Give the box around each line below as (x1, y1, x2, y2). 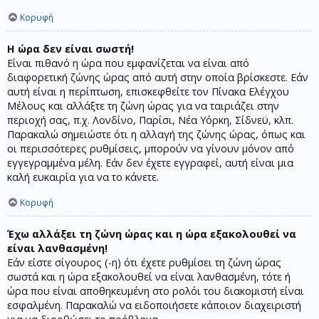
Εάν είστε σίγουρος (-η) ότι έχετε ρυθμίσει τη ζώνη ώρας (7, 256, 281, 270)
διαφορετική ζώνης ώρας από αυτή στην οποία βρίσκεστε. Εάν (7, 70, 308, 85)
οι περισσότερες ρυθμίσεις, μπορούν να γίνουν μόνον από (7, 142, 294, 156)
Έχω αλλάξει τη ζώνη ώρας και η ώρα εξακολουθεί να (7, 227, 296, 241)
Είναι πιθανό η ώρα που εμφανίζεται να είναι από (7, 56, 249, 70)
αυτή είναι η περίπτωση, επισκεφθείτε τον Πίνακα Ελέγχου (7, 85, 289, 99)
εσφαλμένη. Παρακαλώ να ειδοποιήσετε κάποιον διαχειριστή (7, 298, 301, 313)
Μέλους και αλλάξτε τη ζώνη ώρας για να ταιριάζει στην (7, 99, 279, 113)
